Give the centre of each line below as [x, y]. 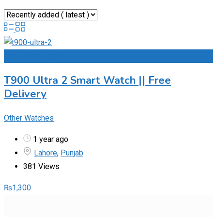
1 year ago [50, 139]
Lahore [46, 153]
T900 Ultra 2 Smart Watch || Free [87, 80]
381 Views [41, 166]
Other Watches [29, 118]
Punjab [72, 153]
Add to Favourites [34, 56]
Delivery [25, 94]
